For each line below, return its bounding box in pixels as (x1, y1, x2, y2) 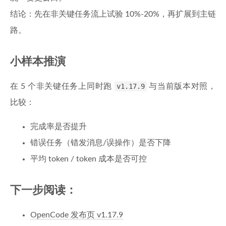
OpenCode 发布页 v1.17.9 (30, 211, 123, 219)
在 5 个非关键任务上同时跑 (10, 82, 115, 90)
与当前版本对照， (146, 82, 216, 90)
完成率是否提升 (30, 123, 87, 131)
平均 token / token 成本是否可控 (30, 155, 147, 163)
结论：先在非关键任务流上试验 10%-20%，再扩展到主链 (10, 10, 216, 18)
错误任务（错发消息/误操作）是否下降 (30, 139, 171, 147)
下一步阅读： (10, 185, 77, 196)
